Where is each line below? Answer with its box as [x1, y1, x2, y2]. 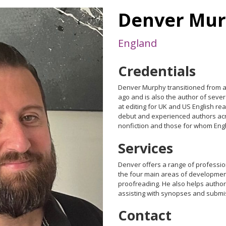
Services [118, 138, 173, 157]
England [118, 36, 157, 50]
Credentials [118, 62, 196, 81]
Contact [118, 206, 172, 225]
